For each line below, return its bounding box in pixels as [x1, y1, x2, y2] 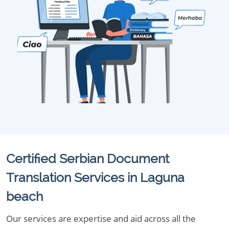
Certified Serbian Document [6, 151, 169, 166]
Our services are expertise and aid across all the [6, 213, 196, 224]
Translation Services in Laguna [6, 170, 185, 185]
